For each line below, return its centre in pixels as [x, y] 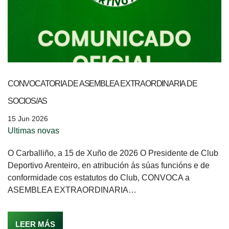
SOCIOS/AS [28, 101]
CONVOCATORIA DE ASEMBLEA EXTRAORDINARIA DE [102, 83]
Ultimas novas [33, 130]
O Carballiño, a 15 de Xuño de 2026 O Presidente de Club [113, 153]
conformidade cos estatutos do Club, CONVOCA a [99, 177]
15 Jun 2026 [28, 118]
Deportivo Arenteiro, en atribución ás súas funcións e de [109, 165]
